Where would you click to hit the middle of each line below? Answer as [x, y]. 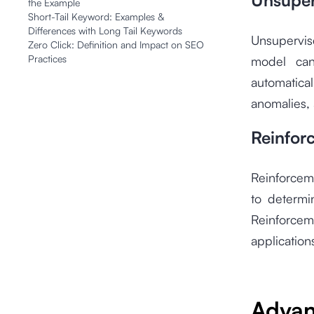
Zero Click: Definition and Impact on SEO [116, 45]
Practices [47, 59]
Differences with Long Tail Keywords [105, 30]
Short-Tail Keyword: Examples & [96, 16]
